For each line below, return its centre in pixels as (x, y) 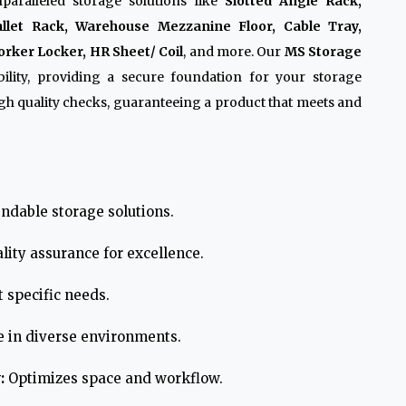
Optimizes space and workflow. (114, 378)
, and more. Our (234, 52)
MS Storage (323, 52)
